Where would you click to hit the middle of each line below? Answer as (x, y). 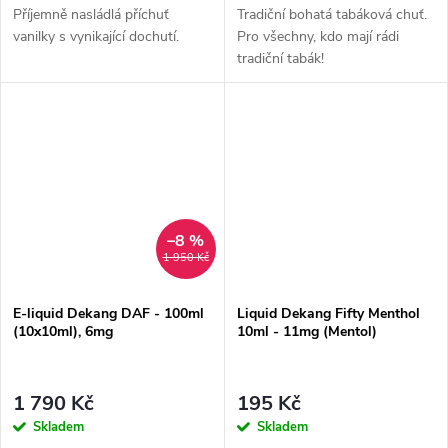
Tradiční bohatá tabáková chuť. (331, 14)
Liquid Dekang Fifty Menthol (328, 314)
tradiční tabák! (280, 58)
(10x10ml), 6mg (63, 332)
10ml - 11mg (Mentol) (306, 332)
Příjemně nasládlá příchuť (91, 14)
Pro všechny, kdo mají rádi (317, 36)
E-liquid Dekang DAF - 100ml (108, 314)
